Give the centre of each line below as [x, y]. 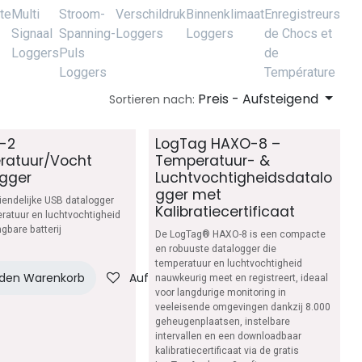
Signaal [32, 34]
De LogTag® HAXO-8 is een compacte [241, 234]
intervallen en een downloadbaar [229, 336]
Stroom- [82, 14]
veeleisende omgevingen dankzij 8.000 [243, 307]
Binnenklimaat [225, 14]
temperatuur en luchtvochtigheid [229, 263]
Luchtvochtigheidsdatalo [244, 178]
